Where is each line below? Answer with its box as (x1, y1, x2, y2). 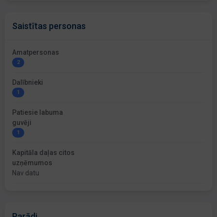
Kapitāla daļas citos (12, 149, 75, 157)
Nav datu (12, 169, 39, 177)
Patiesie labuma (12, 108, 63, 117)
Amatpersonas (12, 48, 59, 57)
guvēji (12, 119, 31, 127)
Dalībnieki (12, 78, 43, 87)
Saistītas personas (12, 21, 86, 31)
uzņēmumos (12, 159, 52, 167)
